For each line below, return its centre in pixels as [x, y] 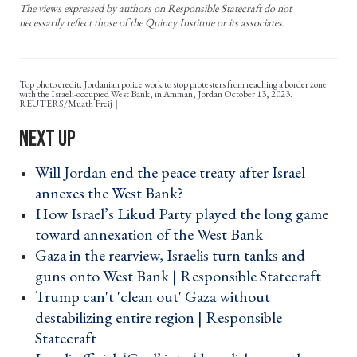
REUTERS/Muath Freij [67, 104]
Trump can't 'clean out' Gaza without [153, 297]
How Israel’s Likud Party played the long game [182, 214]
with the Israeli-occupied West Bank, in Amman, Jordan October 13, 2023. [156, 94]
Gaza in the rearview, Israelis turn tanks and [170, 255]
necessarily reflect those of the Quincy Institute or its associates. [152, 23]
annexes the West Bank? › [114, 193]
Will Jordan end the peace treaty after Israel [170, 173]
